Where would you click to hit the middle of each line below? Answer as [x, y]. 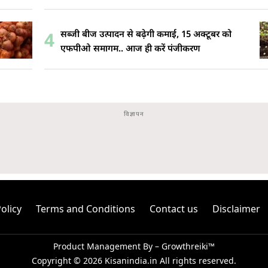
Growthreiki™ [188, 246]
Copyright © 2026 [68, 261]
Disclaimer [236, 208]
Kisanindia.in [131, 261]
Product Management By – [107, 246]
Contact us [174, 208]
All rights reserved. [197, 261]
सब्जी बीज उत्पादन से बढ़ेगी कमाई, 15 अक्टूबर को [146, 35]
